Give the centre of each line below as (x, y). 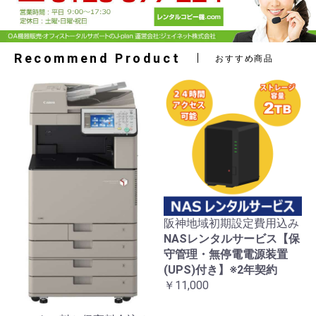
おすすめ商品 (245, 58)
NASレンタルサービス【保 (232, 238)
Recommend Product (98, 58)
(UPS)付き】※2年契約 (220, 269)
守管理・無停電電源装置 (226, 254)
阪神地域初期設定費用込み (231, 223)
